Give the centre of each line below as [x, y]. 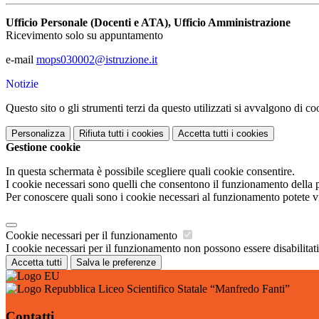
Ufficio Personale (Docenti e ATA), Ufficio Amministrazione [148, 23]
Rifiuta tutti [101, 134]
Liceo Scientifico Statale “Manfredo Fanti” [193, 289]
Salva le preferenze [116, 263]
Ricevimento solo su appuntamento [84, 36]
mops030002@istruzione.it [97, 60]
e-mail [21, 60]
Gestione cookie [43, 147]
